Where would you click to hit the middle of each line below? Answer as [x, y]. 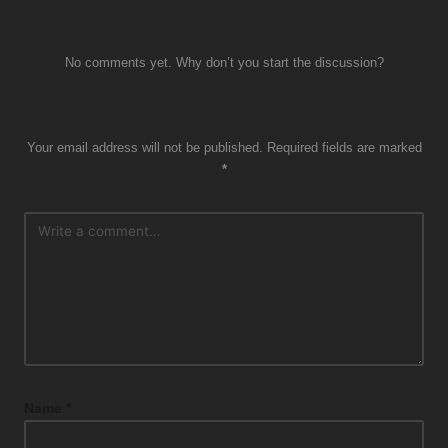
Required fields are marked [344, 147]
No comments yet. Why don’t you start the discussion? [224, 62]
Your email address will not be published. [144, 147]
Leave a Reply [224, 118]
